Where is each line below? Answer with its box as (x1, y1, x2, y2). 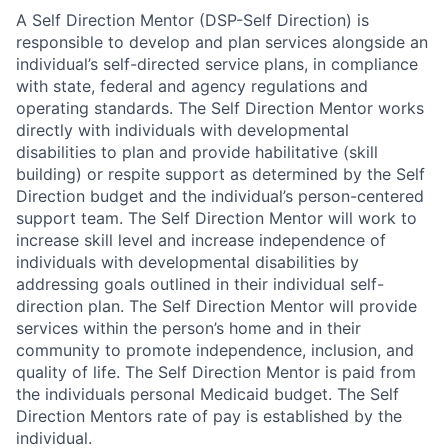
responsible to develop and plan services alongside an (16, 32, 428, 52)
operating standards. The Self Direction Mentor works (16, 98, 424, 118)
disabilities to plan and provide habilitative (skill (16, 142, 378, 162)
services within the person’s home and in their (16, 318, 361, 338)
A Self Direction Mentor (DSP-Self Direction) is (16, 10, 369, 30)
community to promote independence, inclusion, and (16, 340, 414, 360)
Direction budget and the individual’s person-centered (16, 186, 424, 206)
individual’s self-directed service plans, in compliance (16, 54, 418, 74)
